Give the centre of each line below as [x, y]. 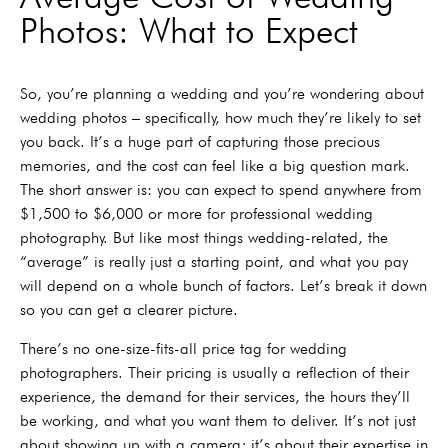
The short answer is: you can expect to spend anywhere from [221, 190]
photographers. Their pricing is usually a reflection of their [214, 372]
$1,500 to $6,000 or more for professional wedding [196, 214]
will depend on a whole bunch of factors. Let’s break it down [223, 286]
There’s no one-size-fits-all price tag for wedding [183, 348]
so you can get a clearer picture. [129, 310]
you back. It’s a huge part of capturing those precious [200, 142]
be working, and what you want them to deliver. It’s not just [218, 420]
